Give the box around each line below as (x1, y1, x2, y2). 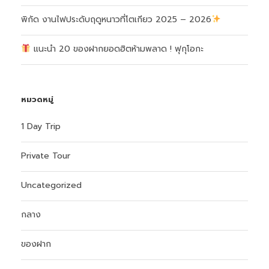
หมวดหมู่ (21, 94, 53, 105)
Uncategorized (21, 179, 82, 192)
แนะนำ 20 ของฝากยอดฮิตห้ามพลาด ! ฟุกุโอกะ (30, 43, 204, 55)
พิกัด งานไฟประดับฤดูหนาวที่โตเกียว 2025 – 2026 (21, 13, 211, 26)
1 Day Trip (21, 120, 61, 133)
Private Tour (21, 150, 70, 162)
